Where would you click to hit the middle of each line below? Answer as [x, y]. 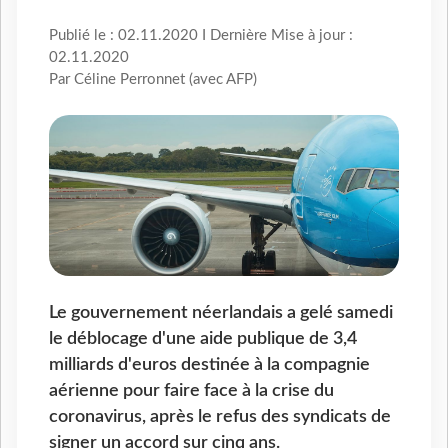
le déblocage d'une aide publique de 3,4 [203, 338]
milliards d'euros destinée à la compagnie [209, 364]
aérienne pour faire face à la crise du [191, 390]
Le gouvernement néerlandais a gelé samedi [221, 312]
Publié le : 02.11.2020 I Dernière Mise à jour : [201, 36]
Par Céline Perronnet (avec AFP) [153, 80]
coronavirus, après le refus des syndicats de [220, 416]
